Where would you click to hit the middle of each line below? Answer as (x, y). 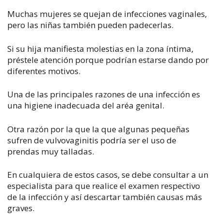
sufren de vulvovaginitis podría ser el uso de (92, 140)
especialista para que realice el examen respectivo (104, 186)
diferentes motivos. (44, 71)
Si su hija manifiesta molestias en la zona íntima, (100, 48)
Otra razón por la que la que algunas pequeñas (98, 129)
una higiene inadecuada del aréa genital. (86, 105)
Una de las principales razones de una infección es (104, 94)
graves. (21, 208)
